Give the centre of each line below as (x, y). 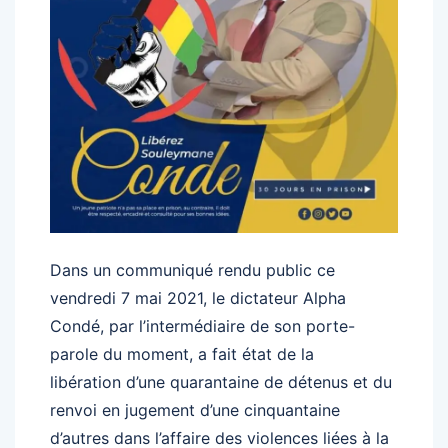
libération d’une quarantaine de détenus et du (221, 382)
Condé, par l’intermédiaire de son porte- (202, 326)
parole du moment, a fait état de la (182, 354)
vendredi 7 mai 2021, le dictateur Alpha (198, 298)
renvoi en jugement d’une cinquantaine (195, 410)
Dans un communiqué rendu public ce (192, 270)
